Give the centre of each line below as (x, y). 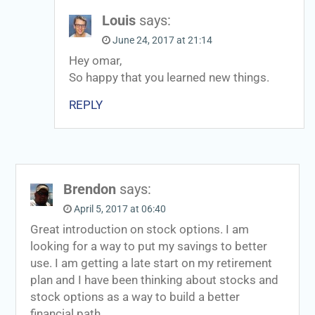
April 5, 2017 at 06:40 (120, 208)
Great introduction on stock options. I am (139, 229)
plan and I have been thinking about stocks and (154, 280)
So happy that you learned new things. (169, 77)
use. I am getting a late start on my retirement (151, 263)
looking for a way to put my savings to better (148, 246)
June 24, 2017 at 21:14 (162, 40)
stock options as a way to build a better (135, 297)
